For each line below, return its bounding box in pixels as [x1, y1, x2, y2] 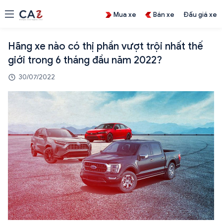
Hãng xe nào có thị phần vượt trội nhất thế [8, 40, 203, 53]
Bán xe [153, 10, 174, 19]
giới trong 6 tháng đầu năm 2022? [8, 54, 162, 66]
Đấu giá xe [183, 10, 217, 19]
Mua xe [113, 10, 136, 19]
